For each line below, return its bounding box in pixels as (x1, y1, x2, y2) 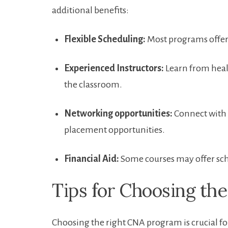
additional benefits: (52, 5, 129, 15)
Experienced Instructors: (64, 63, 164, 73)
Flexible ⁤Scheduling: (64, 34, 146, 44)
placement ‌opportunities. (64, 125, 165, 135)
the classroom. (64, 79, 122, 90)
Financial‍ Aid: (64, 154, 119, 164)
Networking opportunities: (64, 108, 173, 119)
